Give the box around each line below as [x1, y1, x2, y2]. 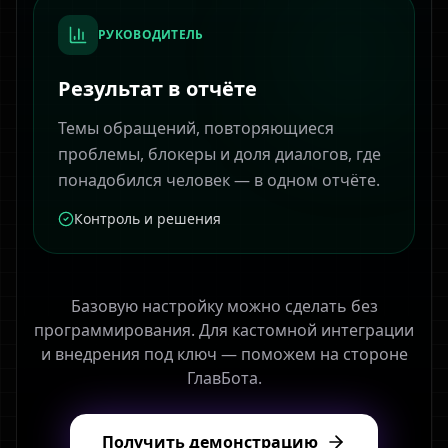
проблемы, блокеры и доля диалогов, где [58, 143, 381, 165]
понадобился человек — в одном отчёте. [58, 169, 380, 191]
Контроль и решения [74, 209, 221, 228]
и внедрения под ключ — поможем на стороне [40, 343, 408, 365]
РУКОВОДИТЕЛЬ [98, 26, 204, 43]
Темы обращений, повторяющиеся [58, 117, 334, 139]
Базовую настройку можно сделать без [70, 295, 378, 317]
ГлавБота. [186, 367, 262, 389]
